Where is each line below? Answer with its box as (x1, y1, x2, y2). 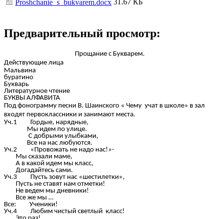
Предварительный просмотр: (4, 27, 160, 40)
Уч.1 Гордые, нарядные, (4, 119, 88, 127)
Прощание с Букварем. (74, 50, 145, 58)
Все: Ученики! (4, 201, 58, 209)
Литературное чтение (4, 88, 70, 95)
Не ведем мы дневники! (4, 187, 89, 195)
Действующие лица (4, 59, 64, 67)
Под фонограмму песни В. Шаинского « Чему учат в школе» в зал (4, 102, 205, 110)
